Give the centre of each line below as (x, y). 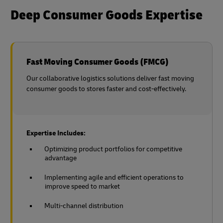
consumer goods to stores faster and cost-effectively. (106, 89)
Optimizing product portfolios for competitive (113, 149)
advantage (61, 158)
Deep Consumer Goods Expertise (107, 15)
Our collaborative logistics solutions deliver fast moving (110, 79)
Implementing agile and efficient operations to (114, 178)
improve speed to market (82, 187)
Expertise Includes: (56, 133)
